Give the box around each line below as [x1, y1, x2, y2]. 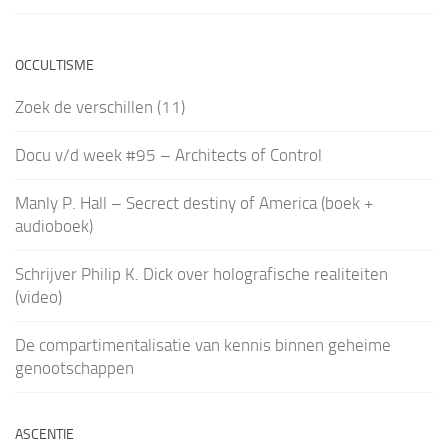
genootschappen [15, 358, 134, 379]
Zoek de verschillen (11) [15, 97, 185, 118]
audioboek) [15, 216, 93, 237]
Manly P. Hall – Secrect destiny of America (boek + [15, 193, 374, 214]
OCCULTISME [15, 57, 94, 75]
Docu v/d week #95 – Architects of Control [15, 145, 322, 166]
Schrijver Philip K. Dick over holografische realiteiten [15, 264, 388, 285]
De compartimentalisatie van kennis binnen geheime [15, 335, 391, 356]
